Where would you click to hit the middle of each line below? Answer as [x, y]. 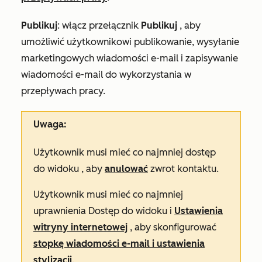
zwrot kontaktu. [183, 169]
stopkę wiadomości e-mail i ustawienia [119, 244]
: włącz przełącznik [99, 26]
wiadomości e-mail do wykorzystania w [106, 75]
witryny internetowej [80, 227]
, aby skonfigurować [172, 227]
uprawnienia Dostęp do [85, 211]
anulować [126, 169]
